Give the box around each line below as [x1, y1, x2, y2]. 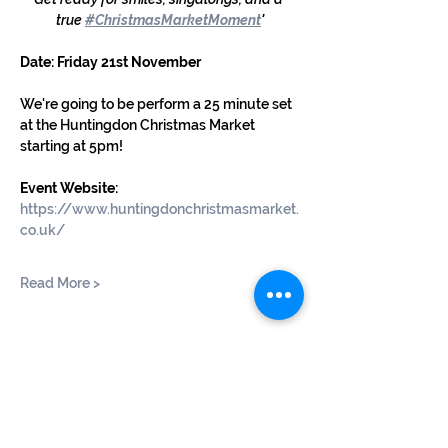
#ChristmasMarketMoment [85, 12, 261, 28]
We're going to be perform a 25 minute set [20, 96, 295, 112]
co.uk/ [20, 222, 65, 238]
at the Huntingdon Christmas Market [20, 117, 258, 133]
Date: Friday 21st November [20, 54, 201, 70]
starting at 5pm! [20, 138, 123, 154]
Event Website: [20, 180, 121, 196]
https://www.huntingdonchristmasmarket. [20, 201, 299, 217]
